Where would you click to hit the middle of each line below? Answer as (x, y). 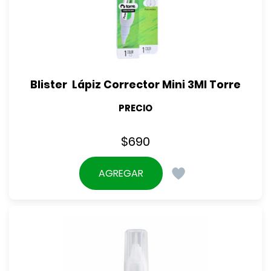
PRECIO (135, 108)
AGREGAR (121, 173)
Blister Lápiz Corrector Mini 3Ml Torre (135, 84)
